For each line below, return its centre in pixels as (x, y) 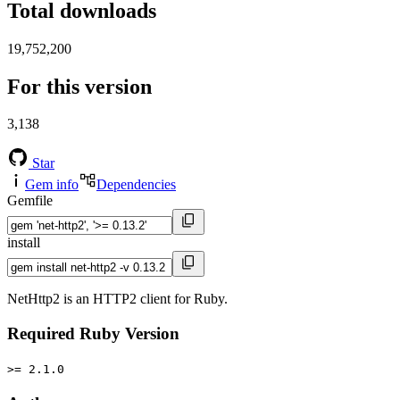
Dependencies (136, 185)
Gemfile (30, 201)
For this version (79, 86)
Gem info (52, 185)
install (24, 243)
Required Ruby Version (93, 334)
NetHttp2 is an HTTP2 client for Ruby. (117, 299)
